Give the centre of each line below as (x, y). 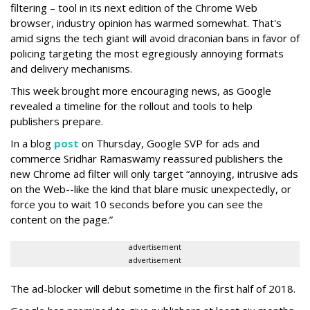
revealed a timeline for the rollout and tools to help (131, 106)
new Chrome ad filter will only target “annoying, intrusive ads (154, 174)
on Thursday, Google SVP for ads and (169, 143)
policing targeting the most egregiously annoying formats (147, 53)
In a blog (32, 143)
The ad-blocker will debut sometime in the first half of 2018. (153, 289)
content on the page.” (62, 219)
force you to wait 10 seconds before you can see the (137, 204)
